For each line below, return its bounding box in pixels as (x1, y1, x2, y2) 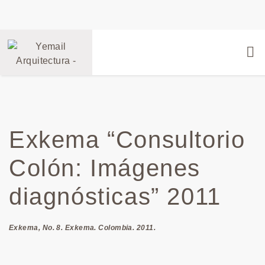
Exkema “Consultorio (9, 127, 245, 153)
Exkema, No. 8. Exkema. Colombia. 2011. (9, 224, 156, 232)
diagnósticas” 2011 (9, 183, 221, 209)
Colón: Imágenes (9, 155, 201, 181)
